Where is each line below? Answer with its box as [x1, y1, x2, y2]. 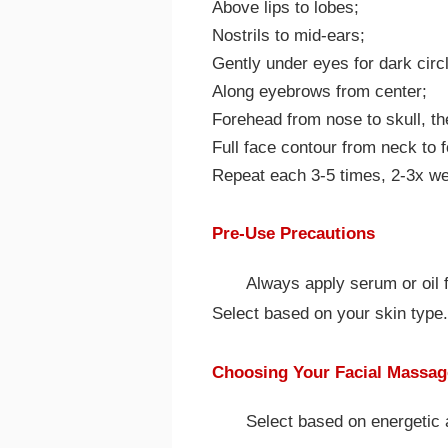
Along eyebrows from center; [212, 82, 427, 102]
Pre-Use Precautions [212, 224, 375, 244]
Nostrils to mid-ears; [212, 26, 365, 46]
